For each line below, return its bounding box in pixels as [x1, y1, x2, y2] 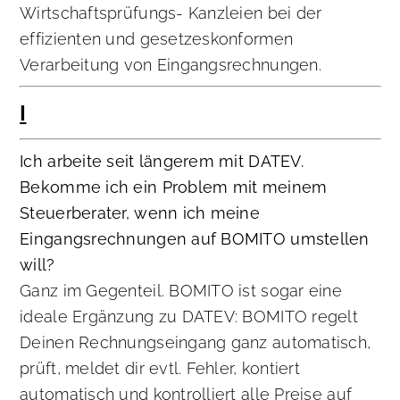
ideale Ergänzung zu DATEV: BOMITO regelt [20, 307, 358, 327]
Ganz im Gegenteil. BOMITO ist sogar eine [20, 281, 342, 301]
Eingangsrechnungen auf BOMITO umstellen [20, 229, 370, 249]
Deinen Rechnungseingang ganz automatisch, [20, 333, 371, 353]
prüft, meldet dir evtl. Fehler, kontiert [20, 359, 300, 379]
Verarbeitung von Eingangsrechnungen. [20, 55, 321, 75]
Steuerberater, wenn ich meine [20, 204, 261, 223]
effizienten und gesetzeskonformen [20, 29, 294, 49]
